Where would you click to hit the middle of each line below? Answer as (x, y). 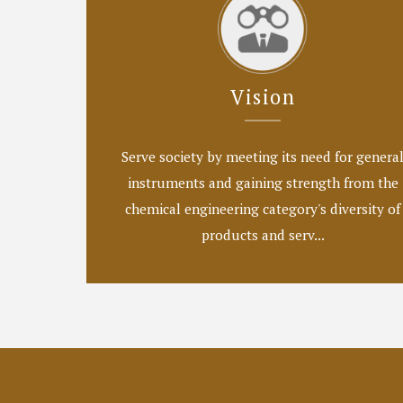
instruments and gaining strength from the (263, 182)
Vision (263, 96)
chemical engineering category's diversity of (263, 208)
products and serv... (263, 234)
